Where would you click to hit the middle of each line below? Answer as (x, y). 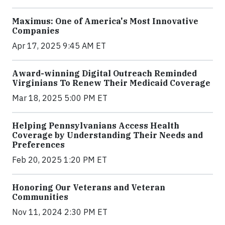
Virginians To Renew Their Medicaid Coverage (111, 83)
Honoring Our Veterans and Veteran (89, 187)
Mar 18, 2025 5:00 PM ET (60, 98)
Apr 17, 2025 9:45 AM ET (59, 46)
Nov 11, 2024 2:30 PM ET (60, 212)
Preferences (38, 145)
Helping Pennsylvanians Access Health (96, 126)
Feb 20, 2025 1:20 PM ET (60, 160)
